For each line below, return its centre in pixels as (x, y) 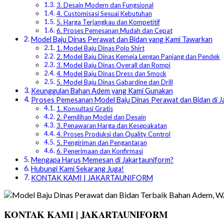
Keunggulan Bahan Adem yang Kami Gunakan (102, 91)
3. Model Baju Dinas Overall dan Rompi (113, 65)
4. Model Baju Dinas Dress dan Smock (111, 74)
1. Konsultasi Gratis (84, 109)
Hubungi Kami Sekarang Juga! (77, 169)
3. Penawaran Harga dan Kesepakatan (111, 126)
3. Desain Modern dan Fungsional (105, 5)
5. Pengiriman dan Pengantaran (101, 143)
